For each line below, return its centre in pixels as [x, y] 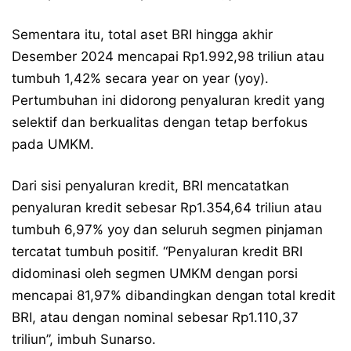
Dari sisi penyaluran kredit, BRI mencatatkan [150, 186]
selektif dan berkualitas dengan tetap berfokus [160, 123]
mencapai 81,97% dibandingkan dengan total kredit [174, 296]
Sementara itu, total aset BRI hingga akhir [142, 35]
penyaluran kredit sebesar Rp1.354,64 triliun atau [167, 208]
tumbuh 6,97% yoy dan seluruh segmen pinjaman [167, 230]
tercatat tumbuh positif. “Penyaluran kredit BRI [157, 252]
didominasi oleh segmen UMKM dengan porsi [155, 274]
